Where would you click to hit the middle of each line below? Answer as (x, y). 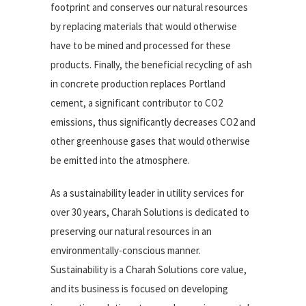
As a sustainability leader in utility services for (147, 193)
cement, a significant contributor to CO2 (137, 103)
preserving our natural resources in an (131, 231)
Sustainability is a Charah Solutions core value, (149, 269)
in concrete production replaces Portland (138, 84)
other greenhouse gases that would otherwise (150, 141)
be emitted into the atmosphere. (120, 160)
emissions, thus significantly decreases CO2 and (153, 122)
